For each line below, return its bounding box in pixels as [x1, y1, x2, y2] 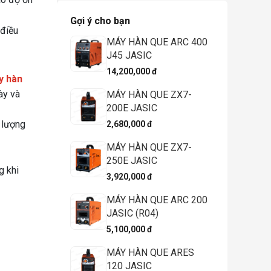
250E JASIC [106, 154, 157, 166]
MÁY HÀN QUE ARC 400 [106, 36, 207, 48]
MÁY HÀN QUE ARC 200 [106, 194, 207, 206]
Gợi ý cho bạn [70, 15, 130, 27]
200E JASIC [106, 102, 157, 114]
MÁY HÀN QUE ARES [106, 246, 194, 258]
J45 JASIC [106, 49, 152, 61]
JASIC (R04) [106, 207, 158, 219]
